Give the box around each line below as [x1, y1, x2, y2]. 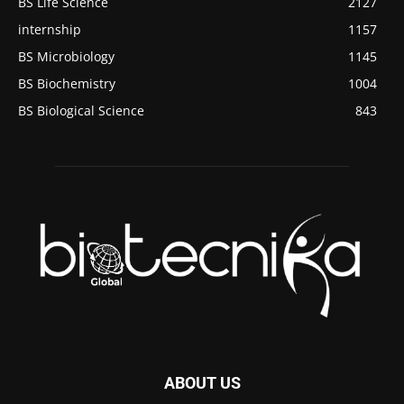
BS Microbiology [18, 47, 115, 65]
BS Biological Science [18, 101, 144, 119]
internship [18, 20, 81, 38]
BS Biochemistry [18, 74, 115, 92]
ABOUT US [163, 373, 241, 393]
